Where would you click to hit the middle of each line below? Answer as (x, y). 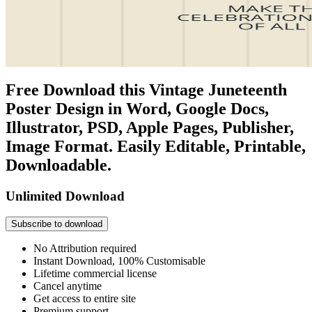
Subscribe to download (57, 224)
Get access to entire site (85, 299)
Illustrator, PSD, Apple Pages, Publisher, (150, 127)
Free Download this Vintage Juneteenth (146, 89)
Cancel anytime (68, 286)
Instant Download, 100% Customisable (119, 261)
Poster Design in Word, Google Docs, (137, 108)
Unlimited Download (65, 196)
